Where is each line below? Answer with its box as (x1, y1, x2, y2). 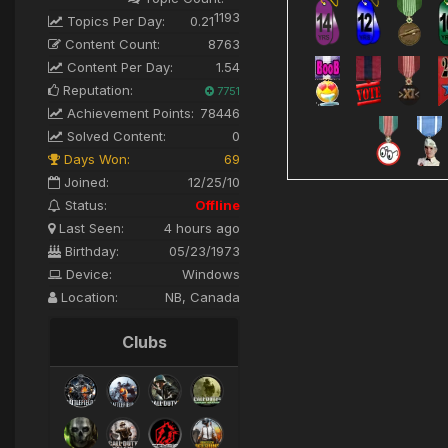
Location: (57, 288, 118, 305)
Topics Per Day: (63, 12, 165, 29)
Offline (195, 196, 240, 213)
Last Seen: (55, 219, 124, 236)
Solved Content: (63, 127, 166, 144)
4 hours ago (164, 219, 240, 236)
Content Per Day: (63, 58, 173, 75)
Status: (61, 196, 107, 213)
